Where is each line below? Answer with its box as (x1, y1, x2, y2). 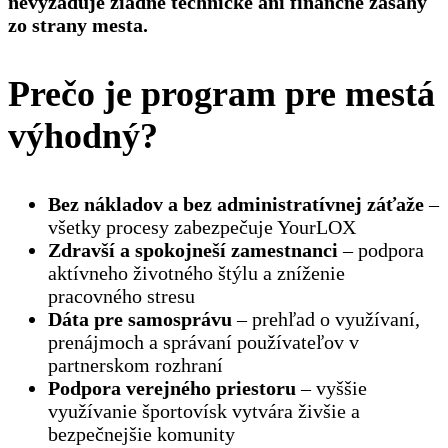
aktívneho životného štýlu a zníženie (48, 261, 345, 284)
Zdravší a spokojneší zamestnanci (48, 238, 338, 261)
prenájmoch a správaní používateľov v (48, 330, 359, 353)
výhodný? (8, 115, 158, 156)
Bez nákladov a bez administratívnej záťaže (48, 192, 424, 215)
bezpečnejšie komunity (48, 422, 240, 445)
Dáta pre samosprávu (48, 307, 232, 330)
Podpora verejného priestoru (48, 376, 296, 399)
